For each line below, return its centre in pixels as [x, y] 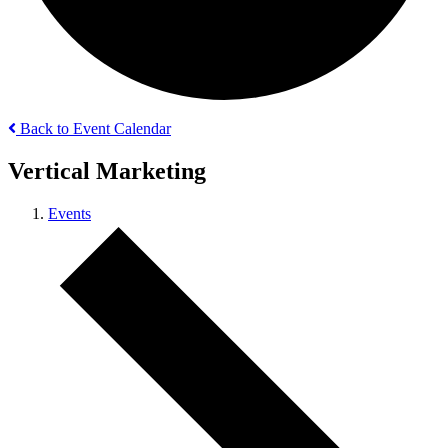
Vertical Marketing [107, 170]
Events [69, 213]
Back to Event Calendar [93, 128]
